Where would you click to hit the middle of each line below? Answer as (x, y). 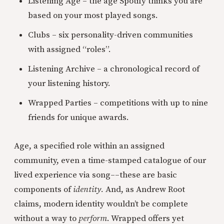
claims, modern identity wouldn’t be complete (101, 204)
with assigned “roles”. (69, 49)
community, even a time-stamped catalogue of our (110, 160)
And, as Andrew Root (145, 189)
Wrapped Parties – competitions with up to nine (118, 103)
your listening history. (69, 83)
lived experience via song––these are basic (95, 175)
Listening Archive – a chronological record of (114, 69)
